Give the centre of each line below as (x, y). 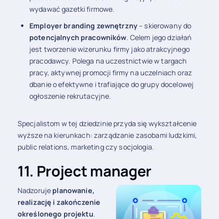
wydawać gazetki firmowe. (72, 9)
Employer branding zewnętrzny (84, 25)
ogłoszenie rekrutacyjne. (70, 96)
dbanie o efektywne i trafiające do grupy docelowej (112, 84)
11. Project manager (85, 171)
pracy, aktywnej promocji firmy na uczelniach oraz (111, 72)
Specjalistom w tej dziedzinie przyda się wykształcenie (107, 123)
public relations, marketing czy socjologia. (86, 147)
